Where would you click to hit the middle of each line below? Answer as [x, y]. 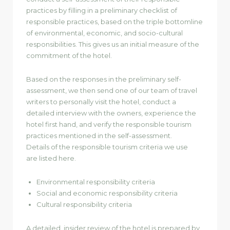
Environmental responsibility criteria [96, 181]
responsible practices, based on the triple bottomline [114, 21]
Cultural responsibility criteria [84, 204]
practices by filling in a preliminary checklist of [102, 10]
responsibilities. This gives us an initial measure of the [113, 44]
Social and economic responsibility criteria [107, 193]
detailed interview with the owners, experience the [111, 113]
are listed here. [51, 158]
